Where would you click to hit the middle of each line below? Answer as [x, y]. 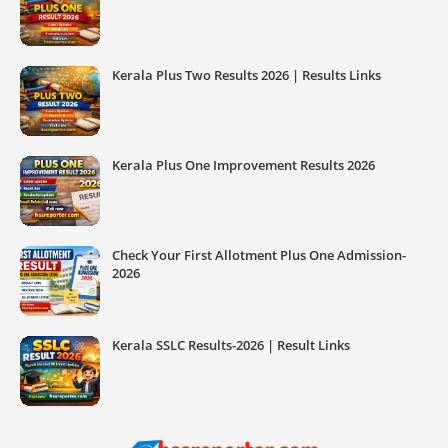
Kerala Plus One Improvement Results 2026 [243, 165]
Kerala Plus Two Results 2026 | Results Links [246, 75]
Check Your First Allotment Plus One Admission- [259, 255]
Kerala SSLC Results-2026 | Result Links [231, 345]
